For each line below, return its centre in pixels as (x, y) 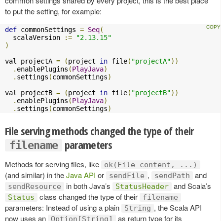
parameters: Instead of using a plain (63, 207)
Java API (81, 175)
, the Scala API (178, 207)
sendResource (35, 186)
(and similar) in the (36, 175)
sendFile (127, 175)
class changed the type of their (89, 196)
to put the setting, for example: (53, 11)
